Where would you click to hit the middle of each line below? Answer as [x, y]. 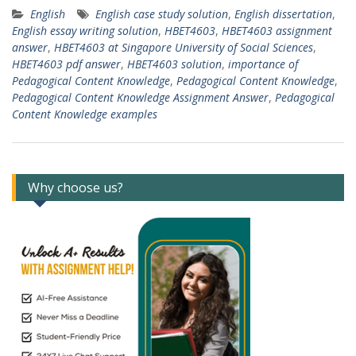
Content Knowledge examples [85, 114]
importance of [263, 64]
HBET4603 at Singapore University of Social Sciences [184, 47]
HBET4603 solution [174, 64]
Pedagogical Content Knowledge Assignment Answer [140, 97]
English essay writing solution [85, 30]
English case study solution [162, 14]
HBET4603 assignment [277, 30]
